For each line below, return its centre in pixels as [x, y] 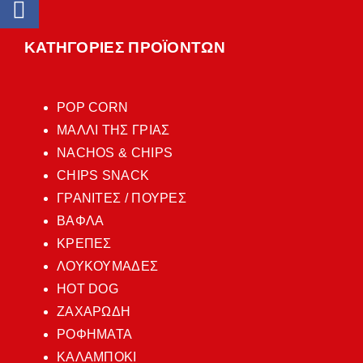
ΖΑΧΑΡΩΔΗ [94, 311]
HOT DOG [88, 288]
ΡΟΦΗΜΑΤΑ [94, 334]
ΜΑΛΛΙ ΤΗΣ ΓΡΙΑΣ [113, 130]
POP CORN [92, 107]
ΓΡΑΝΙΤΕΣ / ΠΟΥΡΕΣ [122, 198]
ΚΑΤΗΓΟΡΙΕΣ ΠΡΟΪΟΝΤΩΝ [124, 47]
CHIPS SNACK [103, 175]
